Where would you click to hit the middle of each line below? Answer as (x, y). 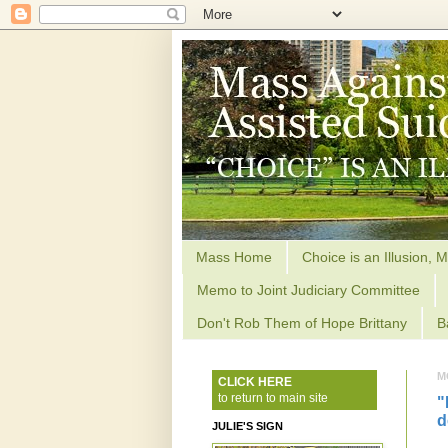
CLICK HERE (252, 382)
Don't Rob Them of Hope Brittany (302, 322)
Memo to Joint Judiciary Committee (308, 290)
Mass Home (234, 257)
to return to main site (270, 398)
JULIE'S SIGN (247, 426)
